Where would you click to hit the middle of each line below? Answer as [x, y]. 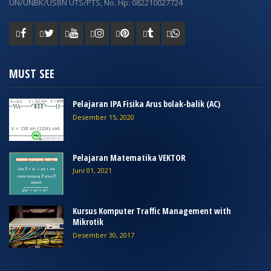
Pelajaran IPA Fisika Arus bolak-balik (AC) [146, 104]
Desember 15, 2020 [103, 117]
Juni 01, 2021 [92, 171]
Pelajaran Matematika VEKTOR [129, 157]
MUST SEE [32, 74]
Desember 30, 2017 [103, 235]
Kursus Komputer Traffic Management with [152, 211]
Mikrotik [88, 221]
